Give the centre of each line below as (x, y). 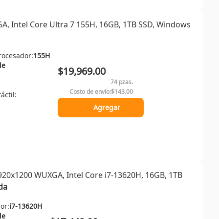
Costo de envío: (90, 92)
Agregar (107, 107)
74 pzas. (122, 82)
